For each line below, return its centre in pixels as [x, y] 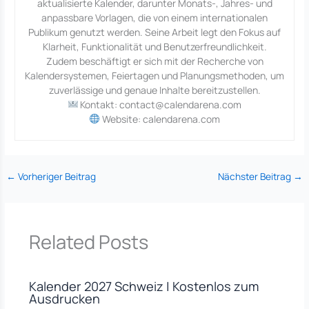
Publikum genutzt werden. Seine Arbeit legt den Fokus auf [154, 32]
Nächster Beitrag [255, 177]
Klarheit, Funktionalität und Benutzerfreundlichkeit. [154, 47]
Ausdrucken [64, 298]
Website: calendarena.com [160, 119]
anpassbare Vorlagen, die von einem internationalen [154, 18]
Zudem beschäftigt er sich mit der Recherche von [154, 61]
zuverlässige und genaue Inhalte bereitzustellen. [154, 90]
